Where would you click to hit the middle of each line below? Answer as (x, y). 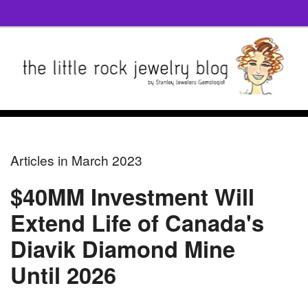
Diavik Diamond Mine (123, 249)
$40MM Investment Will (132, 197)
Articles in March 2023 (76, 160)
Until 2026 (63, 275)
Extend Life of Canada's (137, 223)
